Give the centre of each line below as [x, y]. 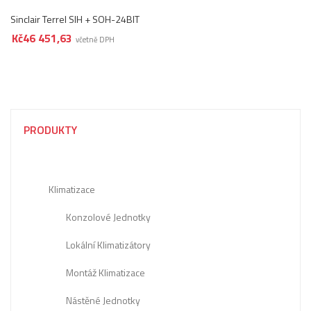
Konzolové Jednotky [108, 217]
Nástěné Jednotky [103, 300]
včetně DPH [95, 39]
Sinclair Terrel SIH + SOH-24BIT [75, 19]
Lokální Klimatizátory [108, 244]
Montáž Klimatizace [106, 272]
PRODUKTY [50, 129]
